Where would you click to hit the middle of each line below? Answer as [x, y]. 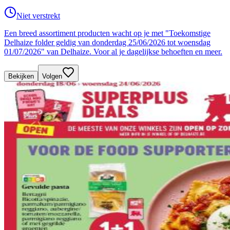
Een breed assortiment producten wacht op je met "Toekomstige [107, 33]
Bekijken [21, 76]
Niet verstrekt [38, 15]
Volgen [52, 76]
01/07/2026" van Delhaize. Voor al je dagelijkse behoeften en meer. [113, 51]
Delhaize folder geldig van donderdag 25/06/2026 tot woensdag [107, 42]
